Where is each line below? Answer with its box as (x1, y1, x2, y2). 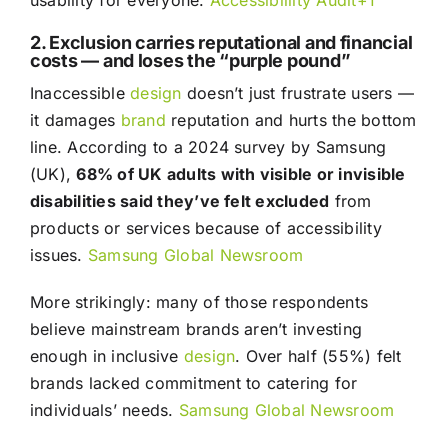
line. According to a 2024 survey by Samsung (29, 137, 387, 158)
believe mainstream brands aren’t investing (29, 319, 363, 340)
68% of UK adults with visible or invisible (76, 164, 406, 185)
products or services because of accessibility (29, 218, 382, 239)
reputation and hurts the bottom (165, 110, 417, 131)
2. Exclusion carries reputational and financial (29, 32, 413, 54)
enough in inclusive (29, 346, 184, 367)
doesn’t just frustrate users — (181, 83, 415, 104)
